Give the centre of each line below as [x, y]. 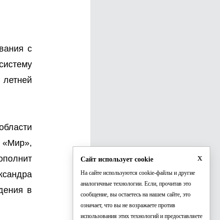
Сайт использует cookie [117, 159]
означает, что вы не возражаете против [128, 205]
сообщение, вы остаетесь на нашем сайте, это [136, 194]
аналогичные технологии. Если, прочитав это [136, 184]
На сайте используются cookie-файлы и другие [138, 173]
